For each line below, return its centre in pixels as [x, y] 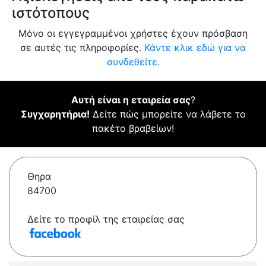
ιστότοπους [51, 13]
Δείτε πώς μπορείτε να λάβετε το [167, 114]
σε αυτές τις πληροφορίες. [82, 48]
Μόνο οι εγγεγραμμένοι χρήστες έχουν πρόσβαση [133, 34]
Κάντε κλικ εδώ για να [195, 48]
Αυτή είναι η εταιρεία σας [131, 100]
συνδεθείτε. [133, 62]
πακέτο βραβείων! [133, 129]
